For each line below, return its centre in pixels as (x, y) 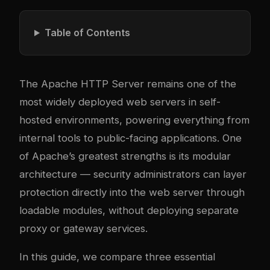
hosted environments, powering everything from (134, 120)
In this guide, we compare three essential (117, 256)
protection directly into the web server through (132, 192)
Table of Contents (87, 33)
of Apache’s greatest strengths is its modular (125, 156)
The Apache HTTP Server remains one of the (128, 84)
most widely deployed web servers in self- (120, 102)
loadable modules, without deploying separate (129, 210)
